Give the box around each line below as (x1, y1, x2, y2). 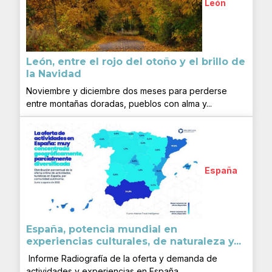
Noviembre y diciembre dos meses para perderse (25, 85, 227, 96)
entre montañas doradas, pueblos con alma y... (25, 98, 212, 109)
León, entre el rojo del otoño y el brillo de (25, 55, 245, 67)
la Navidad (25, 67, 81, 80)
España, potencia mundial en (25, 223, 177, 235)
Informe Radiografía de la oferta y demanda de (25, 253, 217, 263)
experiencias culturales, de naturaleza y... (25, 235, 241, 247)
